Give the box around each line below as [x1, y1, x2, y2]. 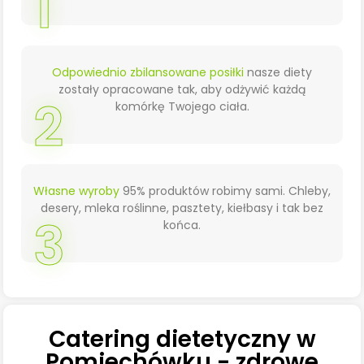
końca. [163, 216, 201, 233]
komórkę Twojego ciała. [115, 97, 249, 115]
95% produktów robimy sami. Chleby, [119, 182, 331, 199]
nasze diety [244, 63, 312, 80]
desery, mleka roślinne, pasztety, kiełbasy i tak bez [41, 199, 323, 216]
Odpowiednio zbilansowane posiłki [52, 63, 244, 80]
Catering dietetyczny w [48, 323, 316, 356]
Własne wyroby [33, 182, 119, 199]
